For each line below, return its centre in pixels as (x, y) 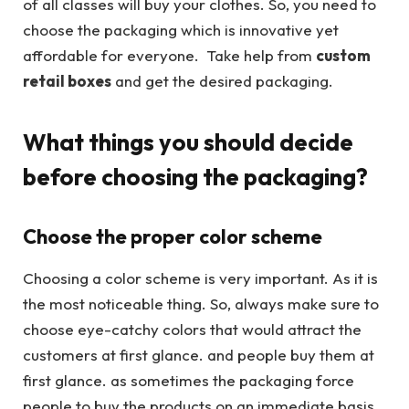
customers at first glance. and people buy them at (199, 354)
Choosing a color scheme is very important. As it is (200, 278)
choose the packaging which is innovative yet (181, 29)
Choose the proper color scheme (173, 236)
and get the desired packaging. (222, 80)
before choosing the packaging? (195, 177)
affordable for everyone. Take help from (169, 55)
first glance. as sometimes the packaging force (189, 380)
